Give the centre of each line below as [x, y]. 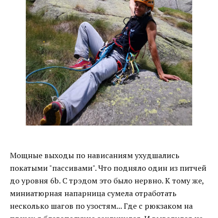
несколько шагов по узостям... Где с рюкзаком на [101, 206]
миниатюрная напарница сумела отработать [93, 193]
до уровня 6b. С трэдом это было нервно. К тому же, [107, 181]
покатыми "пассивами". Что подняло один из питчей [108, 168]
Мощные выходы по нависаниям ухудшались [95, 155]
